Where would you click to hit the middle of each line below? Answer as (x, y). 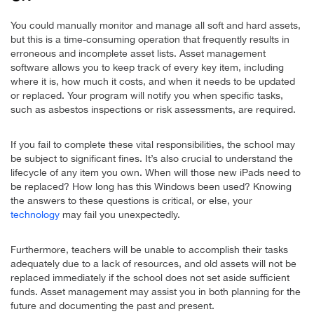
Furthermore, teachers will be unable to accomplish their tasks (149, 249)
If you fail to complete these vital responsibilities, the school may (153, 144)
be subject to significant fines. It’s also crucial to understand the (152, 158)
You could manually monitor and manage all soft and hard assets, (156, 25)
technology (35, 214)
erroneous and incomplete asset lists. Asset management (138, 53)
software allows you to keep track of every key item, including (147, 67)
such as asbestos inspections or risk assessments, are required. (153, 109)
